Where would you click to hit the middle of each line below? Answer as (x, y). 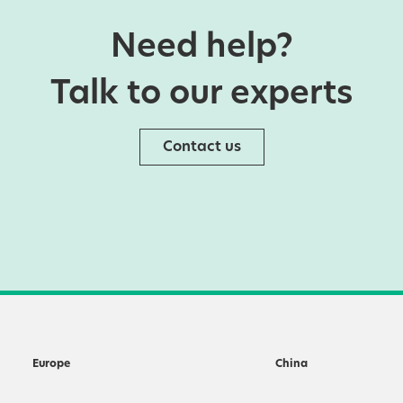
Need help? (201, 49)
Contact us (201, 148)
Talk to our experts (201, 95)
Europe (51, 364)
